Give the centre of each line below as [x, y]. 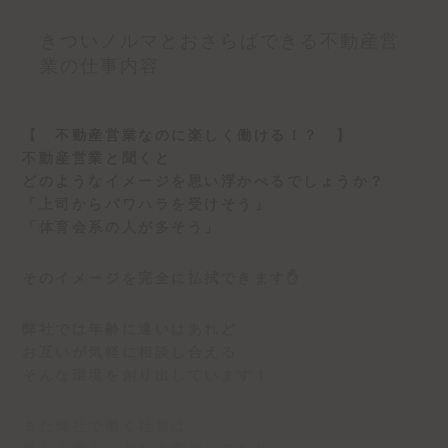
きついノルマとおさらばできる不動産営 [220, 41]
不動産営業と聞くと [97, 157]
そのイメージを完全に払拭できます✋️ [161, 278]
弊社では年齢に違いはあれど [130, 329]
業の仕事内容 [100, 66]
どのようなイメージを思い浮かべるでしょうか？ [204, 180]
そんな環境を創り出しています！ [146, 375]
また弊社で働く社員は [105, 426]
